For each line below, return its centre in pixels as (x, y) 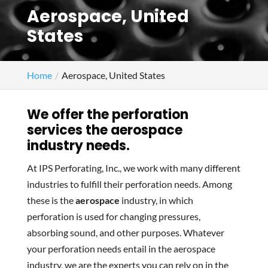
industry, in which (156, 200)
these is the (51, 200)
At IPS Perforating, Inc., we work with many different (133, 168)
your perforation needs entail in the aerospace (121, 249)
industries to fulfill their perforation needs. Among (129, 184)
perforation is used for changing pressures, (113, 216)
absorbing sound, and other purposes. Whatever (125, 232)
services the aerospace (104, 130)
